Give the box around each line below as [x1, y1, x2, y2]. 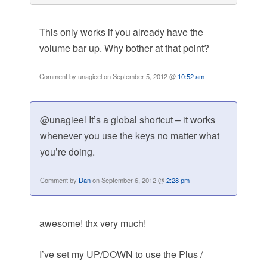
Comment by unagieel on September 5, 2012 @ [39, 72, 178, 82]
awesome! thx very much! [39, 216, 146, 231]
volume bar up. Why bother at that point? [39, 41, 209, 55]
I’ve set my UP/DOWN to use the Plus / [39, 247, 203, 262]
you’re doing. [39, 145, 95, 159]
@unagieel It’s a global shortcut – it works [39, 113, 215, 127]
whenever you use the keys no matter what [39, 129, 219, 143]
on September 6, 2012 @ [90, 175, 166, 185]
